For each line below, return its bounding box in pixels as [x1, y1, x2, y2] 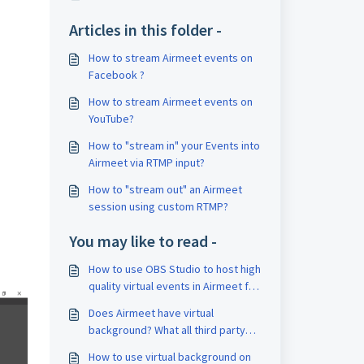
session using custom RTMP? [88, 199, 228, 214]
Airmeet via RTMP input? [88, 155, 205, 170]
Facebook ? [88, 67, 145, 82]
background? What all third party [88, 323, 245, 337]
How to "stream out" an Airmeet [88, 182, 242, 197]
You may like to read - [68, 231, 217, 251]
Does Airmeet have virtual [88, 305, 214, 320]
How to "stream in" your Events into [88, 138, 260, 153]
